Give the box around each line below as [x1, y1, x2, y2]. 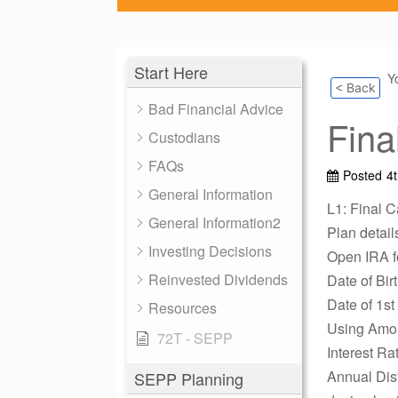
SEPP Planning [134, 367, 243, 390]
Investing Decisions [148, 241, 272, 261]
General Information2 [148, 212, 281, 233]
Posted [343, 166, 382, 184]
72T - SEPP [157, 328, 233, 348]
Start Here [134, 60, 208, 84]
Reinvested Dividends [148, 269, 288, 290]
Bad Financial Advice [148, 99, 283, 119]
